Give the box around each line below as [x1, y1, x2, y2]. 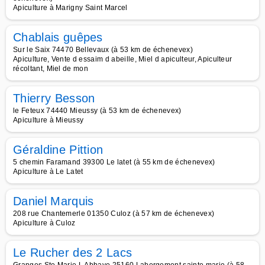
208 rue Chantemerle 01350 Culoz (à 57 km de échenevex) [13, 209, 215, 218]
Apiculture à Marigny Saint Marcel [13, 4, 128, 12]
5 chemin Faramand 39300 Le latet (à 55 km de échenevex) [13, 158, 215, 166]
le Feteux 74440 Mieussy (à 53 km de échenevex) [13, 106, 182, 115]
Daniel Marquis [13, 195, 94, 208]
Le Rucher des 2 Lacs [13, 246, 132, 259]
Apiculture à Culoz [13, 219, 76, 227]
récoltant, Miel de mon [13, 64, 89, 73]
